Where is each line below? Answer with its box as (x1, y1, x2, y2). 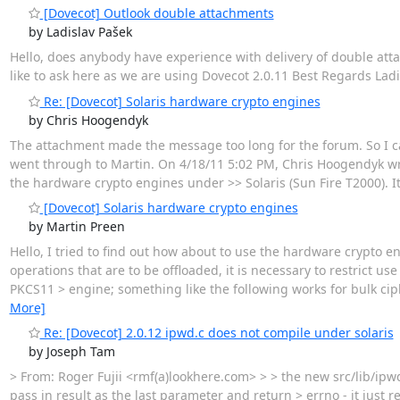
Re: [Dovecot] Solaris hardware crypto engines (39, 92, 321, 110)
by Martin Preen (28, 217, 125, 235)
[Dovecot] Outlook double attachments (39, 4, 274, 22)
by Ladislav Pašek (28, 23, 132, 41)
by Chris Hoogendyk (28, 111, 148, 129)
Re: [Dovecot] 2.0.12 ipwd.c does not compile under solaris (39, 323, 394, 341)
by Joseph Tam (28, 342, 115, 360)
